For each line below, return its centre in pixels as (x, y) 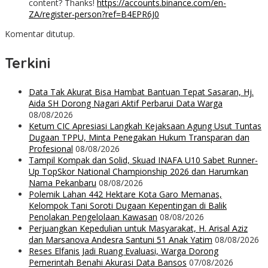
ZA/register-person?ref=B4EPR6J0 (94, 14)
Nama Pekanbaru (63, 183)
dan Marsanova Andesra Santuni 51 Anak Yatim (121, 240)
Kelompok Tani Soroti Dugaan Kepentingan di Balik (128, 206)
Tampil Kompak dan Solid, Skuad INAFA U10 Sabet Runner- (143, 160)
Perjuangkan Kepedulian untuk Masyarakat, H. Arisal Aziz (138, 229)
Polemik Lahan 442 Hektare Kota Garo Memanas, (125, 194)
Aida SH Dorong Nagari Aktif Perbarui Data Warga (126, 103)
